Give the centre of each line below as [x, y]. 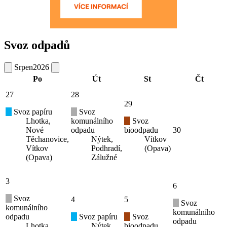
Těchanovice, [47, 139]
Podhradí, [107, 148]
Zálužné [104, 157]
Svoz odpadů [37, 45]
